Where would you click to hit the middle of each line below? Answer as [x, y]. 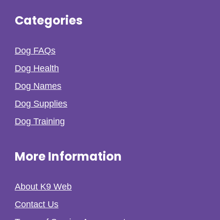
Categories [49, 20]
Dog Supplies [41, 103]
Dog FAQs [35, 50]
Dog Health [37, 68]
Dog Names [38, 86]
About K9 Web [43, 186]
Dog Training [40, 121]
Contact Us [37, 204]
